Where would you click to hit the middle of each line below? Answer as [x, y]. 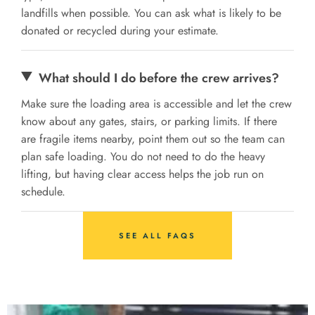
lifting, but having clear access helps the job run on [142, 174]
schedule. [43, 191]
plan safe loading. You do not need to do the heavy [143, 156]
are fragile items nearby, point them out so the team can [153, 139]
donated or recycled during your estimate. [120, 30]
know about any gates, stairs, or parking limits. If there [149, 121]
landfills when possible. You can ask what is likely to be [151, 13]
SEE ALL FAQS [157, 235]
